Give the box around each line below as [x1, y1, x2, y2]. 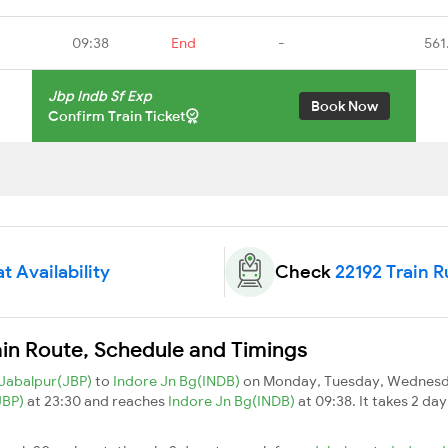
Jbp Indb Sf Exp [48, 86, 152, 105]
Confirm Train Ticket [48, 106, 186, 125]
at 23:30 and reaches [27, 391, 168, 410]
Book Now [311, 96, 378, 115]
